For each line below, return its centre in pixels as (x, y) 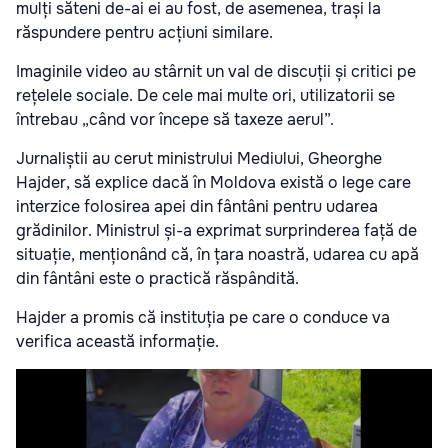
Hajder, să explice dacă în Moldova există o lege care (213, 182)
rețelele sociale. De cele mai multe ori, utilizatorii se (205, 95)
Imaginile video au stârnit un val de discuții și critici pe (216, 71)
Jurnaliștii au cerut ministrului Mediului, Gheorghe (199, 158)
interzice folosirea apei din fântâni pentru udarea (197, 206)
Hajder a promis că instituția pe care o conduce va (203, 317)
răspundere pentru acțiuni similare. (144, 32)
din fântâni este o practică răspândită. (157, 278)
